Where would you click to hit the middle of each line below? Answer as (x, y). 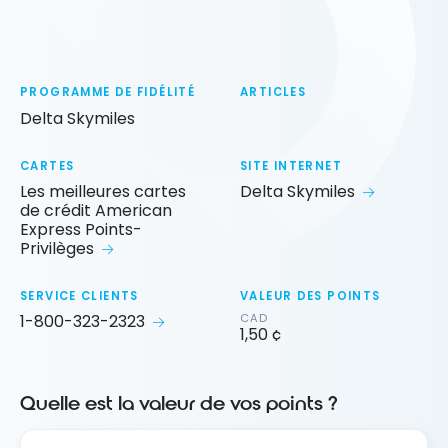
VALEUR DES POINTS (310, 295)
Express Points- (81, 229)
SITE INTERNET (291, 165)
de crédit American (96, 210)
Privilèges (57, 248)
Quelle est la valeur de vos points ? (179, 403)
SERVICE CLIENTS (79, 295)
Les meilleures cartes (103, 191)
